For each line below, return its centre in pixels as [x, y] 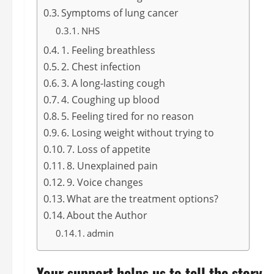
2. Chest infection [101, 66]
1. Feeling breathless [109, 50]
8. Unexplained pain [113, 165]
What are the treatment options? [143, 198]
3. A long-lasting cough [113, 83]
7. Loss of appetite [109, 149]
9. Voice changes [106, 182]
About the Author [107, 215]
